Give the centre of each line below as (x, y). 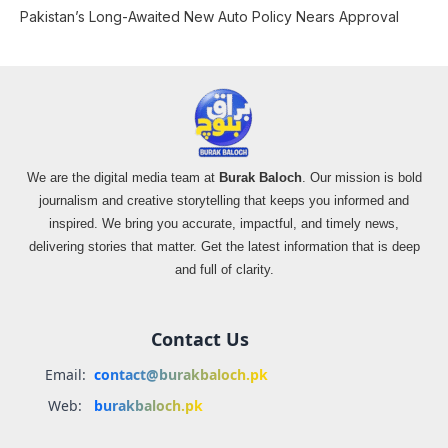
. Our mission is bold (361, 178)
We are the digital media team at (122, 178)
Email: (65, 375)
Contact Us (200, 339)
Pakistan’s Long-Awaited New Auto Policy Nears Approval (209, 17)
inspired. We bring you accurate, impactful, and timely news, (224, 224)
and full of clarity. (224, 270)
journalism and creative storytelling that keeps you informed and (224, 201)
